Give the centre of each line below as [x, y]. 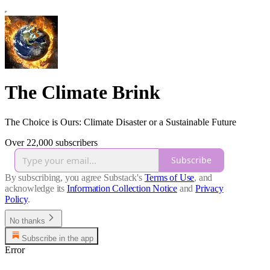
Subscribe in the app [58, 238]
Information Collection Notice [122, 188]
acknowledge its [35, 188]
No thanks [27, 221]
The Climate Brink [83, 93]
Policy [16, 199]
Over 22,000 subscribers [51, 142]
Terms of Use [169, 177]
